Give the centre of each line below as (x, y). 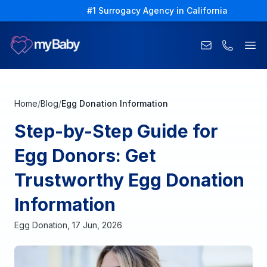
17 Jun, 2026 (97, 225)
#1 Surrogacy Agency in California (157, 10)
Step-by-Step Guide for (116, 131)
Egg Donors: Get (85, 156)
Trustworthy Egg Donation (129, 180)
